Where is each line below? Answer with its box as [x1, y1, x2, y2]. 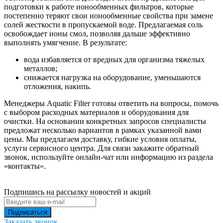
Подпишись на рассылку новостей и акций [4, 187, 151, 196]
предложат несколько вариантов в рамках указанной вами [4, 125, 202, 134]
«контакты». [4, 161, 46, 170]
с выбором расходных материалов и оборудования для [4, 108, 189, 116]
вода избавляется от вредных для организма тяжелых [24, 55, 205, 64]
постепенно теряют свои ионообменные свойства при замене [4, 11, 213, 20]
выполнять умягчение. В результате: [4, 38, 127, 47]
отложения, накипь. [24, 82, 91, 91]
